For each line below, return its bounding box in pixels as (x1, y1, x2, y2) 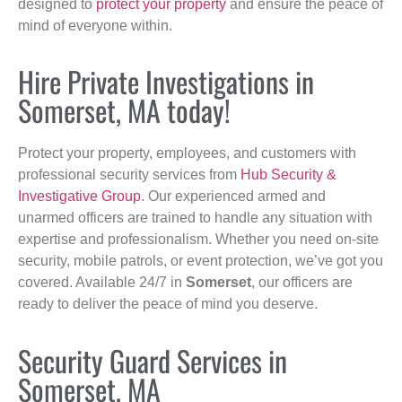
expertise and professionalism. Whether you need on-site (18, 232, 379, 248)
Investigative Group (18, 188, 141, 205)
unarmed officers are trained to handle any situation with (18, 210, 372, 226)
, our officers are (251, 275, 353, 291)
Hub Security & (240, 167, 336, 183)
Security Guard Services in (18, 338, 287, 381)
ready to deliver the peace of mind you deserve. (18, 296, 318, 312)
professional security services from (18, 167, 240, 183)
